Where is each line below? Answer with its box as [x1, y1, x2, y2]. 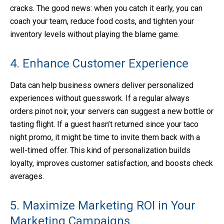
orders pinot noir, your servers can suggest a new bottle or [10, 106, 213, 116]
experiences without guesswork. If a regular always [10, 93, 189, 103]
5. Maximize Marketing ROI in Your [10, 198, 195, 213]
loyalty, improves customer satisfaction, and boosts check [10, 158, 213, 168]
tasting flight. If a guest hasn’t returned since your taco [10, 119, 198, 129]
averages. [10, 171, 44, 181]
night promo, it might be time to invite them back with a [10, 132, 200, 142]
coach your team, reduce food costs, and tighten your [10, 16, 194, 26]
